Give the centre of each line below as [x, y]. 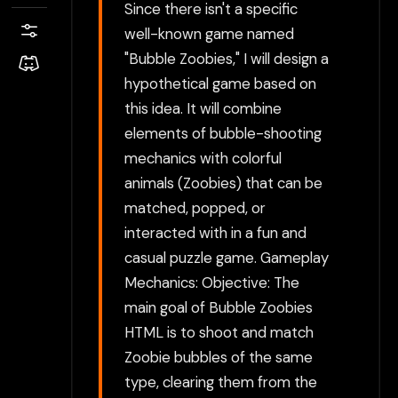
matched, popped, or [195, 207]
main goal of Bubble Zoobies [219, 307]
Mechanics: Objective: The [212, 282]
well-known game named [209, 33]
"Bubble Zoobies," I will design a [227, 58]
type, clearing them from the [221, 382]
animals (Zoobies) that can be [223, 183]
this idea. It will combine [203, 108]
